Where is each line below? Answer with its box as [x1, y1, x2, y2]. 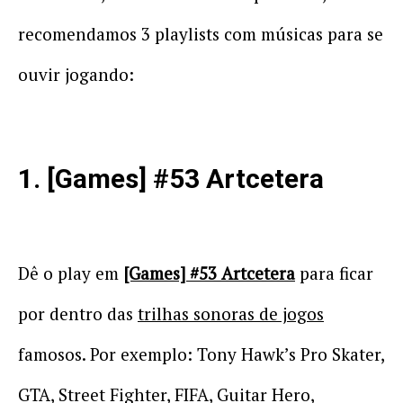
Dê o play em [18, 262, 123, 284]
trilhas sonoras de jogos [138, 302, 324, 325]
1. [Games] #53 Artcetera [18, 163, 324, 194]
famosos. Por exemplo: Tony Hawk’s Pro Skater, [18, 343, 384, 365]
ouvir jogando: [18, 63, 134, 85]
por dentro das [18, 302, 138, 325]
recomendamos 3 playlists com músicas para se [18, 22, 383, 45]
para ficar [295, 262, 373, 284]
